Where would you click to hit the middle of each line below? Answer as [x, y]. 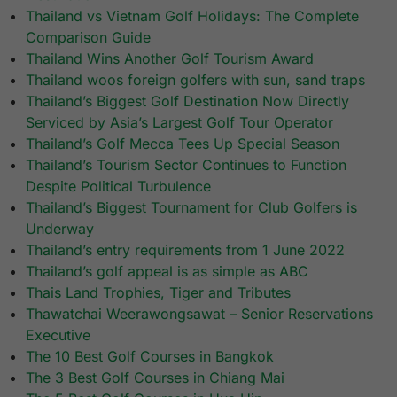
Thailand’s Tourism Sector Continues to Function [187, 165]
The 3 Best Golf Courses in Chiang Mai [156, 378]
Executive [58, 335]
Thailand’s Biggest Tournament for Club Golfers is [192, 208]
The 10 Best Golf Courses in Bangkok [150, 357]
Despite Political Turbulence [119, 187]
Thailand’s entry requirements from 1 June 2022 [186, 250]
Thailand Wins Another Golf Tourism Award [170, 59]
